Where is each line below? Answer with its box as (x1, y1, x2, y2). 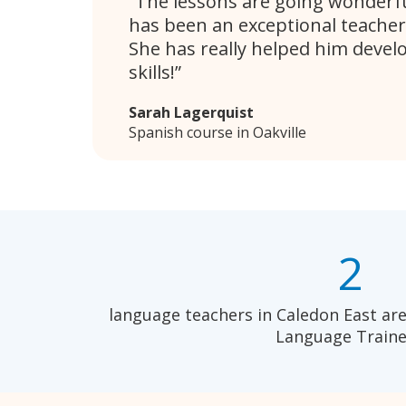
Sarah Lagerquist (129, 101, 254, 122)
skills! (129, 59, 175, 84)
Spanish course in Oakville (129, 121, 306, 142)
